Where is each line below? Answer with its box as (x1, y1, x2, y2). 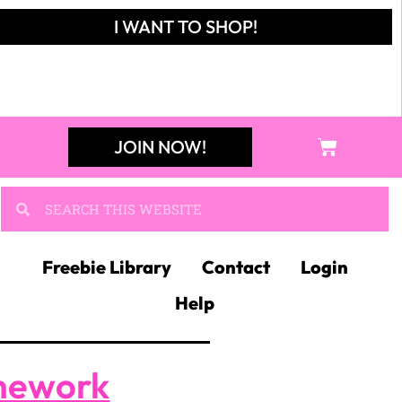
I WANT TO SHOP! (114, 15, 258, 38)
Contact (201, 256, 270, 278)
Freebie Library (41, 256, 171, 278)
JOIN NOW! (113, 135, 206, 158)
